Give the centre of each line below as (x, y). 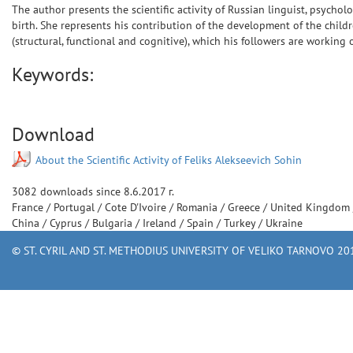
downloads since (80, 191)
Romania (199, 207)
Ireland (161, 223)
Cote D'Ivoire (137, 207)
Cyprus (67, 223)
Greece (245, 207)
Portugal (76, 207)
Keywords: (52, 74)
